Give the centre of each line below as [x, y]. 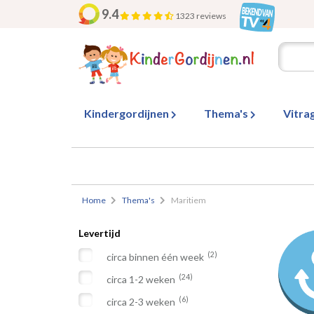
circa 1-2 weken [142, 279]
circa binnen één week [156, 257]
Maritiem [189, 200]
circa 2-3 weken [142, 302]
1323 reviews [201, 16]
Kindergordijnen [128, 114]
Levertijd [100, 233]
